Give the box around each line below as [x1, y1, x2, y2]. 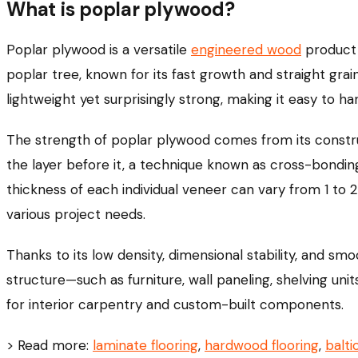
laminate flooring [93, 336, 198, 355]
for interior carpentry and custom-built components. [6, 296, 344, 314]
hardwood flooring [205, 336, 319, 355]
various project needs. [6, 205, 145, 224]
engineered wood [191, 41, 301, 59]
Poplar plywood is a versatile [6, 41, 191, 59]
